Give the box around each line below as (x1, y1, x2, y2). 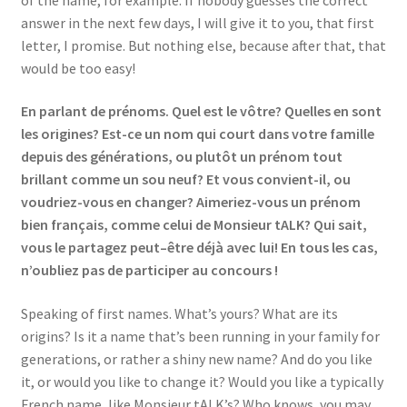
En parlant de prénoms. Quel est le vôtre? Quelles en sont (20, 102, 382, 121)
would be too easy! (20, 58, 138, 77)
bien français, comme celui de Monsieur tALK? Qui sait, (20, 215, 367, 234)
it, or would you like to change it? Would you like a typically (20, 372, 383, 392)
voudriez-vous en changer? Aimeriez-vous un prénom (20, 193, 361, 212)
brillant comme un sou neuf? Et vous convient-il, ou (20, 170, 351, 189)
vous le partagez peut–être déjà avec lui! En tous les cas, (20, 238, 378, 257)
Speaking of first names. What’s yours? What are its (20, 304, 338, 323)
